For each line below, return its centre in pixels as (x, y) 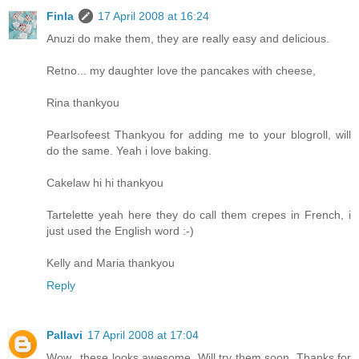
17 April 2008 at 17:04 (143, 335)
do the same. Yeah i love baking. (129, 150)
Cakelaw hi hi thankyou (105, 182)
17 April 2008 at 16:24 (153, 16)
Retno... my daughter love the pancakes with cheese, (181, 70)
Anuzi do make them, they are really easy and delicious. (188, 38)
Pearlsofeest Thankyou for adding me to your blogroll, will (199, 134)
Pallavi (65, 335)
